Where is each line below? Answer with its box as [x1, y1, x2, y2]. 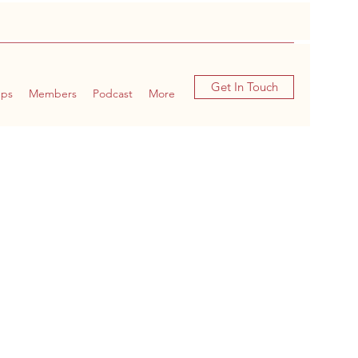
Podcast [93, 86, 133, 101]
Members [29, 86, 77, 101]
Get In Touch [210, 79, 278, 94]
